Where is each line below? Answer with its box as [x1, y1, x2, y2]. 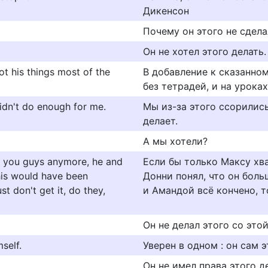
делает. [143, 115, 178, 127]
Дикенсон [143, 5, 189, 17]
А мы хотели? [143, 135, 208, 147]
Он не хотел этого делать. [143, 45, 266, 57]
